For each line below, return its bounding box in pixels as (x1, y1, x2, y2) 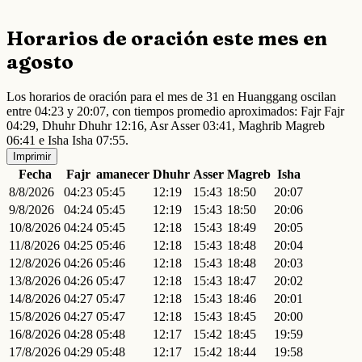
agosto (6, 49, 74, 74)
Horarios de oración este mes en (6, 26, 327, 50)
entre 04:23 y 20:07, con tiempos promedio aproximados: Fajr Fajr (6, 103, 344, 118)
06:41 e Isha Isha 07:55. (6, 133, 128, 147)
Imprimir (13, 149, 51, 162)
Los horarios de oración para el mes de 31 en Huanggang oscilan (6, 89, 336, 103)
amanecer (96, 166, 149, 181)
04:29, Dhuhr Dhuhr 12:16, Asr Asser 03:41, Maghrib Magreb (6, 118, 325, 133)
